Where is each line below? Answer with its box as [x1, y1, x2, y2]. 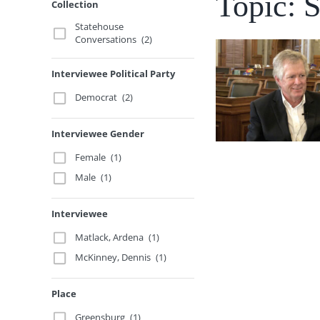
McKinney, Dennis [75, 251, 151, 264]
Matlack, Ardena [75, 230, 144, 244]
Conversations [75, 33, 137, 46]
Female [75, 150, 106, 164]
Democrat [75, 91, 118, 104]
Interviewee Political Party [51, 67, 175, 80]
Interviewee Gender [51, 126, 144, 140]
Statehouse [75, 20, 124, 33]
